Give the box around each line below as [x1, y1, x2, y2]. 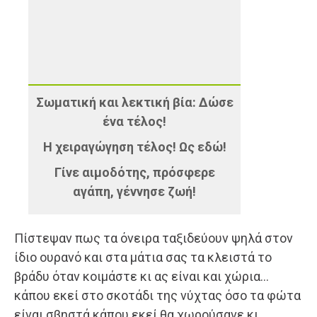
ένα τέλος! [103, 113, 166, 129]
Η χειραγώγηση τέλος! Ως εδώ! [42, 139, 226, 154]
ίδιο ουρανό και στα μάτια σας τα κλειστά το [14, 249, 272, 265]
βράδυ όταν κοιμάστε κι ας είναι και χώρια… [14, 268, 269, 284]
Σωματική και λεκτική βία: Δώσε [35, 94, 234, 110]
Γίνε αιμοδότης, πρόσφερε [54, 164, 215, 180]
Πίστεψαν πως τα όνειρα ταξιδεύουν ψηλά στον [14, 230, 293, 246]
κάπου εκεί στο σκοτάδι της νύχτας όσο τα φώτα [14, 287, 301, 303]
